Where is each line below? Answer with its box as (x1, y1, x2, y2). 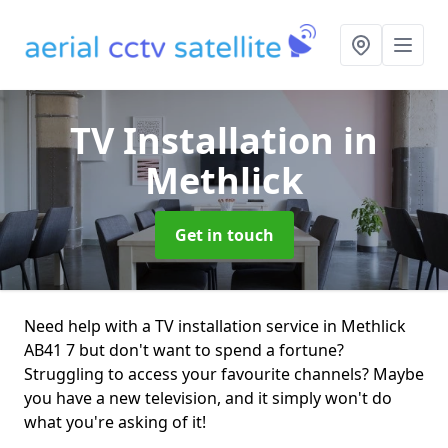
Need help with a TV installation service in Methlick (24, 315, 406, 337)
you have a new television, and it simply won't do (24, 387, 392, 409)
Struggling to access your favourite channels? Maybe (24, 363, 424, 385)
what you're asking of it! (24, 411, 206, 433)
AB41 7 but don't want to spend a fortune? (24, 339, 344, 361)
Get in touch (174, 224, 274, 246)
